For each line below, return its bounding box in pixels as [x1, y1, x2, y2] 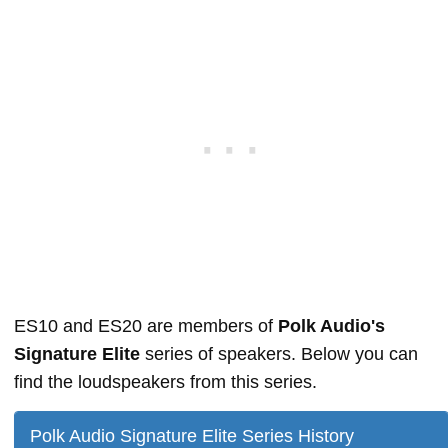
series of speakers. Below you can [140, 343, 418, 364]
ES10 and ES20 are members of [14, 315, 278, 336]
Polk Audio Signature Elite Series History [30, 425, 354, 446]
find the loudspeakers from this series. [14, 371, 317, 392]
